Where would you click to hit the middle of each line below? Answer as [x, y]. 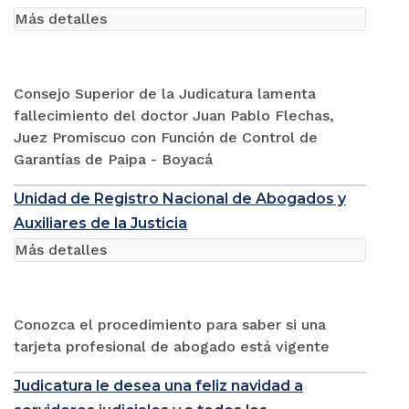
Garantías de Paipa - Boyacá [113, 159]
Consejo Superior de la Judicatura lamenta [165, 93]
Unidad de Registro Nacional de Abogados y [180, 198]
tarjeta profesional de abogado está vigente [172, 346]
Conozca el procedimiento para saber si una [170, 324]
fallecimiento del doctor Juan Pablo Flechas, [174, 115]
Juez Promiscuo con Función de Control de [166, 137]
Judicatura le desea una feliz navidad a [158, 385]
